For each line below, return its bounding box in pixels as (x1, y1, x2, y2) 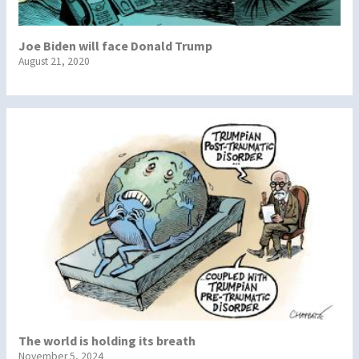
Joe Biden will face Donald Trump (18, 37, 212, 54)
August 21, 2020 (18, 54, 90, 68)
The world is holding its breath (18, 333, 196, 349)
